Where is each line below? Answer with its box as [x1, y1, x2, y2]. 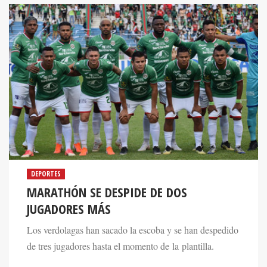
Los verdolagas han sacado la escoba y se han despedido [27, 223, 238, 237]
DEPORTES [31, 168, 61, 179]
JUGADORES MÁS [27, 199, 111, 218]
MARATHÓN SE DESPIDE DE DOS [27, 182, 187, 201]
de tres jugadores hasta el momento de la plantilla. [27, 239, 214, 253]
